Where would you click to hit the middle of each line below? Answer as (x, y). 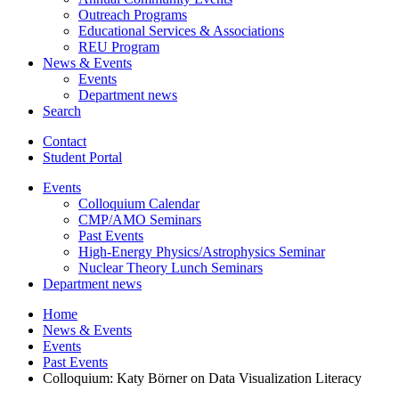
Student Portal (82, 157)
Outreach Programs (133, 14)
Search (62, 110)
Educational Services (139, 30)
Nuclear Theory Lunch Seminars (171, 267)
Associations (247, 30)
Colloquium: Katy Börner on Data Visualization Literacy (202, 378)
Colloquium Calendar (139, 203)
